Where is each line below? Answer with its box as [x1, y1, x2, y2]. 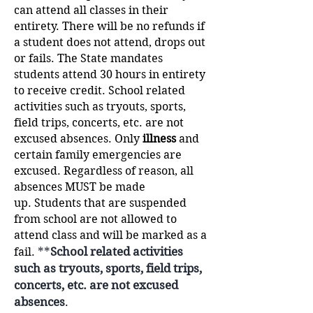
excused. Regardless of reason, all [14, 164, 194, 177]
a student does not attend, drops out [14, 36, 205, 49]
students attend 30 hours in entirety [14, 68, 205, 81]
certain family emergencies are [14, 148, 182, 161]
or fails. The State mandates [14, 52, 163, 65]
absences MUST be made [14, 180, 145, 194]
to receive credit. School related [14, 84, 185, 97]
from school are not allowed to [14, 212, 177, 226]
